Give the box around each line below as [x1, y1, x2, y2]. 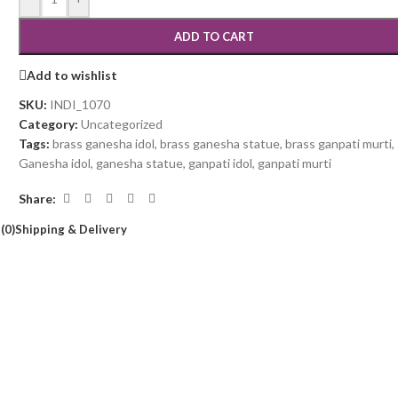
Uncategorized [81, 116, 163, 131]
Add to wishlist [27, 67, 118, 83]
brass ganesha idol [52, 136, 155, 151]
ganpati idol [188, 155, 253, 171]
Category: [19, 116, 79, 131]
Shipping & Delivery [15, 222, 128, 236]
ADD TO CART [174, 29, 255, 44]
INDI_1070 [50, 97, 111, 112]
